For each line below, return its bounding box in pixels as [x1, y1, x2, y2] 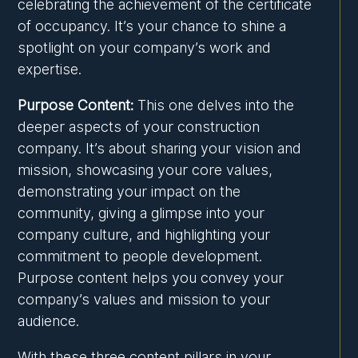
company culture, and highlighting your [18, 226, 271, 244]
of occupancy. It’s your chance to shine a [18, 18, 287, 35]
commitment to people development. [18, 248, 263, 265]
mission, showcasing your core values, [18, 161, 273, 179]
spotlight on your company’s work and [18, 39, 272, 57]
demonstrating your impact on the [18, 183, 241, 201]
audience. [18, 312, 80, 330]
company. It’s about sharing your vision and [18, 140, 302, 157]
